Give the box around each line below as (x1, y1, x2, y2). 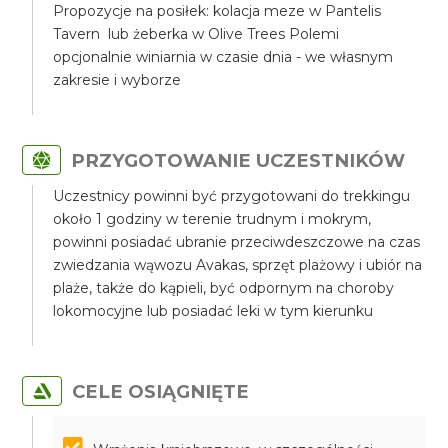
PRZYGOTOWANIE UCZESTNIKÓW (71, 149, 406, 172)
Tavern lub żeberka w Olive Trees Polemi (53, 25, 340, 43)
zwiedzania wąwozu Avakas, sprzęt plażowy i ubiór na (53, 256, 423, 274)
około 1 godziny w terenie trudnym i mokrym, (53, 210, 372, 228)
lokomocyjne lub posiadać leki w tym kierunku (53, 302, 374, 320)
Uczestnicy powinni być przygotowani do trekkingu (53, 187, 411, 205)
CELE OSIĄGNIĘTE (72, 380, 250, 403)
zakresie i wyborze (53, 71, 182, 89)
